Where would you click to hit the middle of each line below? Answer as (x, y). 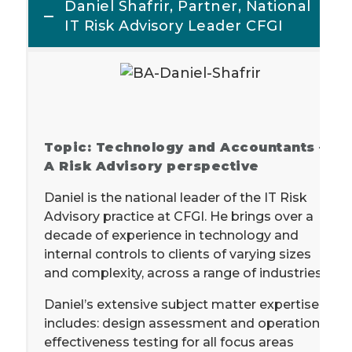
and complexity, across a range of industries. (184, 273)
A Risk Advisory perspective (152, 166)
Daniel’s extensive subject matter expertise (181, 304)
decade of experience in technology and (171, 235)
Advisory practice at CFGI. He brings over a (179, 216)
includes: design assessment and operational (187, 323)
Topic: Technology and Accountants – (185, 147)
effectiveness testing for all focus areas (169, 342)
